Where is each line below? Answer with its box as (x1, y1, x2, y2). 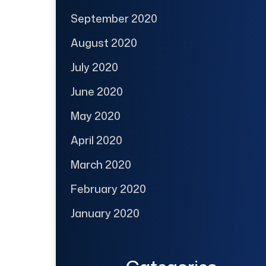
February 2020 (70, 181, 146, 197)
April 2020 (70, 132, 122, 148)
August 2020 (70, 35, 137, 51)
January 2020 (70, 205, 140, 221)
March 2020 (70, 157, 131, 173)
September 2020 (70, 11, 157, 27)
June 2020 (70, 84, 123, 100)
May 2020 (70, 108, 121, 124)
